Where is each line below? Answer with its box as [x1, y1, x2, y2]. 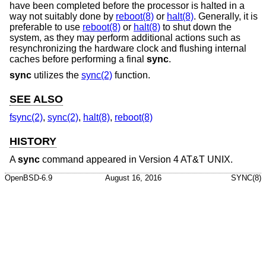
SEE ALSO [9, 93, 63, 106]
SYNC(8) [231, 173, 261, 182]
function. [112, 70, 150, 81]
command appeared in [40, 154, 139, 164]
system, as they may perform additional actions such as [9, 32, 240, 43]
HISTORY [9, 135, 56, 148]
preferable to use [9, 21, 83, 32]
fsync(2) [9, 112, 43, 122]
